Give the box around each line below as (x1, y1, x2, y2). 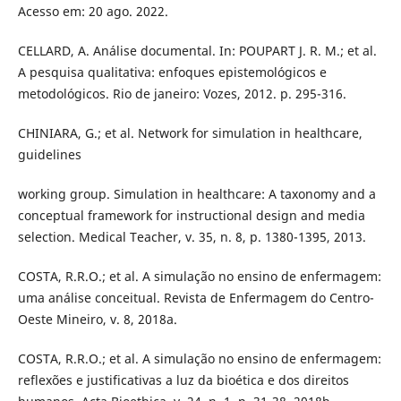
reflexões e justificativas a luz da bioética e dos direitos (17, 371, 349, 388)
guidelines (17, 145, 81, 163)
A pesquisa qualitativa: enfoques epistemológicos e (17, 63, 327, 81)
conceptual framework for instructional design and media (17, 206, 365, 224)
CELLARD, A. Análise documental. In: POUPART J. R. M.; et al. (17, 41, 377, 59)
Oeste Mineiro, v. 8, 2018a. (17, 310, 177, 328)
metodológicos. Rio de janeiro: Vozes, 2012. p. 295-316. (17, 84, 346, 102)
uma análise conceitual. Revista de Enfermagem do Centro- (17, 288, 374, 306)
